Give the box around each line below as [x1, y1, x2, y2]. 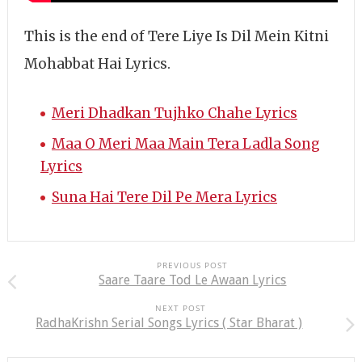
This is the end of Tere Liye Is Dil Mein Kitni [23, 27, 329, 45]
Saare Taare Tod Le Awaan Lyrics [99, 271, 287, 288]
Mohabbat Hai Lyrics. [23, 54, 170, 73]
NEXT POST [155, 301, 207, 314]
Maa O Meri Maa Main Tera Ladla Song [51, 134, 320, 153]
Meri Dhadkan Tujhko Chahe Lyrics [51, 103, 297, 122]
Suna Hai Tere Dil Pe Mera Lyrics [51, 187, 277, 206]
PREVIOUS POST [157, 259, 229, 271]
